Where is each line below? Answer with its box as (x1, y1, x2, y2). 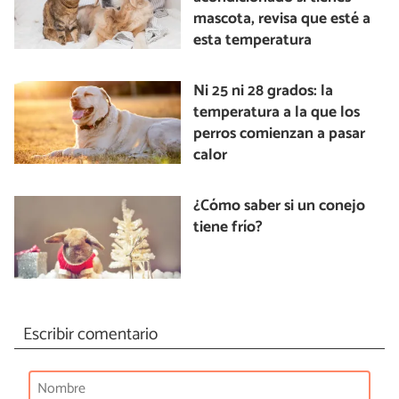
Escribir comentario (22, 321, 158, 349)
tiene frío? (193, 214, 264, 240)
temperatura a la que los (193, 99, 361, 126)
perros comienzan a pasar (193, 120, 366, 147)
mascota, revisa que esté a (193, 5, 371, 32)
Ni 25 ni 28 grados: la (193, 77, 334, 104)
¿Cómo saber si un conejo (193, 192, 366, 219)
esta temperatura (193, 27, 313, 53)
